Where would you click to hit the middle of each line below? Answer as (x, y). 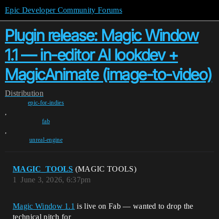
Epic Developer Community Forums (64, 10)
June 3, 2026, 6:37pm (56, 180)
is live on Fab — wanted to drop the (134, 206)
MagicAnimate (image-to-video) (109, 75)
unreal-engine (46, 140)
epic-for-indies (46, 103)
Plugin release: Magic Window (102, 35)
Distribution (24, 93)
